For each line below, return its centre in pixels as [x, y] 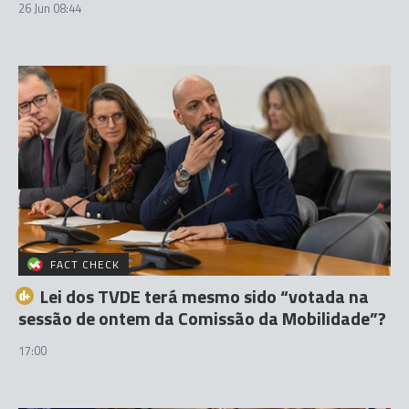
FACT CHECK [85, 264]
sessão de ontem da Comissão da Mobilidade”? [202, 318]
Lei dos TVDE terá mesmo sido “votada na [204, 296]
